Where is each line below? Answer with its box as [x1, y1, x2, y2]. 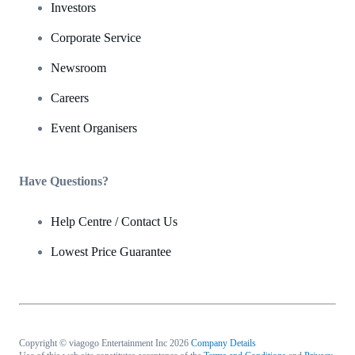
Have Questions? [19, 174, 109, 188]
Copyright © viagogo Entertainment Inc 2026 [19, 337, 189, 349]
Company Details [191, 337, 256, 349]
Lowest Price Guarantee [51, 244, 171, 258]
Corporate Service [51, 30, 141, 44]
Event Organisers [51, 120, 137, 135]
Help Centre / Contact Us [51, 214, 177, 228]
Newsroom [51, 60, 106, 74]
